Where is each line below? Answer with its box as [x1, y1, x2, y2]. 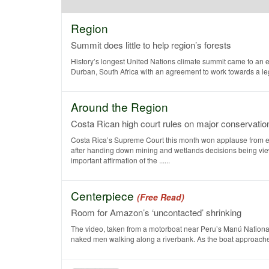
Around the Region [71, 98, 168, 115]
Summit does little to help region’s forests [71, 38, 231, 51]
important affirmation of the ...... [71, 155, 170, 165]
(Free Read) [137, 191, 184, 203]
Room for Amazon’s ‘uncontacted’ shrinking [71, 206, 241, 219]
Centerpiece [71, 187, 137, 204]
